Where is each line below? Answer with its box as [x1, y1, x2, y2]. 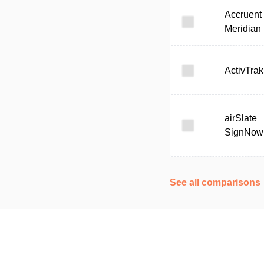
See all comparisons [170, 177, 260, 187]
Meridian [225, 24, 261, 34]
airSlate [225, 113, 257, 123]
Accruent [225, 9, 262, 19]
